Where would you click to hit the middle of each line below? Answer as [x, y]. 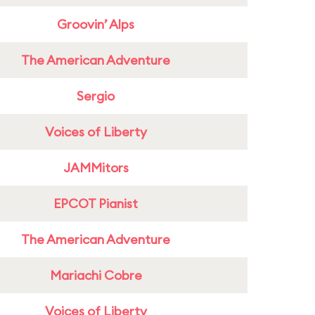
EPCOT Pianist [96, 204]
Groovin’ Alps [96, 24]
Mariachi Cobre [96, 275]
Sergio [96, 96]
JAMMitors [96, 168]
